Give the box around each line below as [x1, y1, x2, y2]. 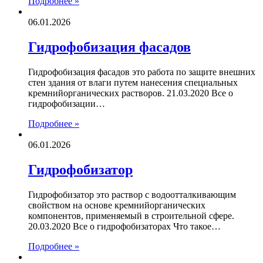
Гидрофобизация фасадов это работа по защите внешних [28, 66, 255, 77]
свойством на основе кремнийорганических [28, 200, 205, 210]
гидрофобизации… [28, 98, 105, 109]
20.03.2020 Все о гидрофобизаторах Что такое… [28, 221, 221, 231]
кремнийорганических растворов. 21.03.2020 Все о [28, 87, 233, 98]
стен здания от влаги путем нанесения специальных [28, 77, 238, 87]
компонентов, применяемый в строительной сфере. [28, 210, 234, 221]
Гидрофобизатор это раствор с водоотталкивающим [28, 189, 236, 200]
